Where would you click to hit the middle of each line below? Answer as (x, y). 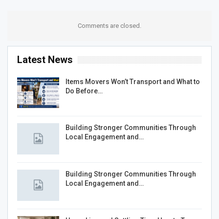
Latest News (45, 59)
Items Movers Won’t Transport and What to (133, 81)
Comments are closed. (109, 25)
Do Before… (84, 91)
